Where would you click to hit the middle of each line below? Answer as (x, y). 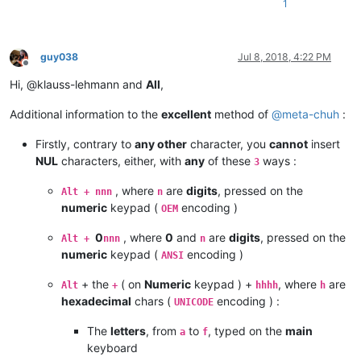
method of (241, 114)
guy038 (59, 57)
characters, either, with (121, 161)
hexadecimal (96, 301)
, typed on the (247, 331)
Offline (40, 68)
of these (229, 161)
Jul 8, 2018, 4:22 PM (284, 57)
